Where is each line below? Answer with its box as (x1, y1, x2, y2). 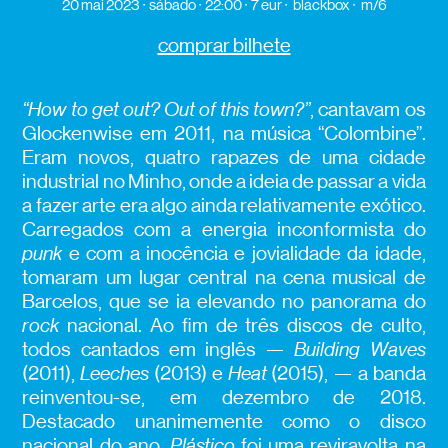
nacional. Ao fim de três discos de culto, (67, 314, 426, 338)
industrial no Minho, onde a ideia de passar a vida (22, 170, 426, 194)
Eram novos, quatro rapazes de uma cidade (22, 146, 426, 170)
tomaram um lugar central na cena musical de (22, 266, 426, 290)
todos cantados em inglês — (22, 338, 295, 362)
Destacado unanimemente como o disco (22, 410, 426, 434)
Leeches (75, 362, 154, 386)
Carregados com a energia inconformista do (22, 218, 426, 242)
